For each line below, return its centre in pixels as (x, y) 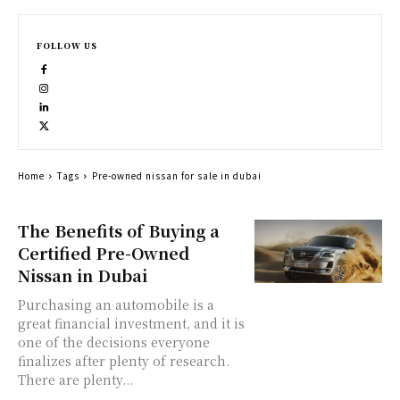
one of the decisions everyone (114, 342)
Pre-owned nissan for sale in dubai (177, 175)
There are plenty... (75, 379)
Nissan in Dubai (83, 275)
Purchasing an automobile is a (116, 304)
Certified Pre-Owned (104, 253)
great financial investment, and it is (131, 323)
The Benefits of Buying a (119, 230)
